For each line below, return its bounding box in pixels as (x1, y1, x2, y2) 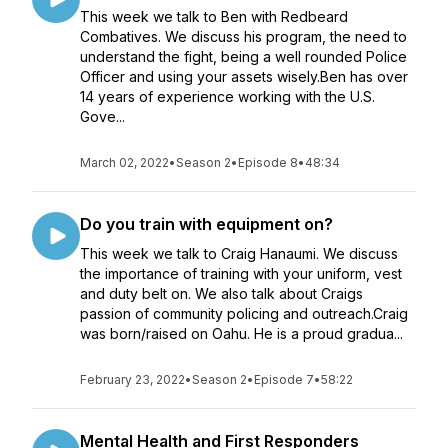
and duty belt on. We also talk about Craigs (80, 285, 363, 302)
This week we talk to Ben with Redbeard (80, 8, 348, 25)
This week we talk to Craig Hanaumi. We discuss (80, 245, 398, 262)
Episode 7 (254, 372, 314, 387)
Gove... (80, 108, 125, 125)
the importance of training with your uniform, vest (80, 265, 402, 282)
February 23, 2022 (80, 372, 185, 387)
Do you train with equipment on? (80, 214, 333, 234)
